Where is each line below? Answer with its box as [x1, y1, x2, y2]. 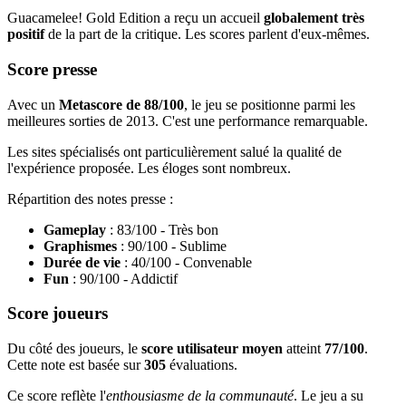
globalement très [264, 10, 364, 26]
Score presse [7, 59, 97, 79]
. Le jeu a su [294, 388, 363, 404]
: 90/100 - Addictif [69, 270, 178, 286]
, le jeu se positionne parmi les [184, 96, 355, 112]
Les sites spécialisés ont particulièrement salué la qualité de [7, 143, 342, 159]
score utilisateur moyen [141, 341, 283, 357]
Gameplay [43, 221, 106, 237]
